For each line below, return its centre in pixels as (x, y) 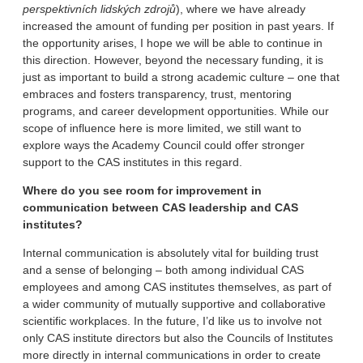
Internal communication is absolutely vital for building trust (171, 252)
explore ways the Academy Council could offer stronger (164, 145)
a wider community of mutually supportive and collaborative (174, 303)
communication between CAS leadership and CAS (160, 207)
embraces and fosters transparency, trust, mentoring (157, 94)
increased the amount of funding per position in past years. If (178, 26)
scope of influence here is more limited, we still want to (162, 128)
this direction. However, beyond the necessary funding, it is (173, 60)
